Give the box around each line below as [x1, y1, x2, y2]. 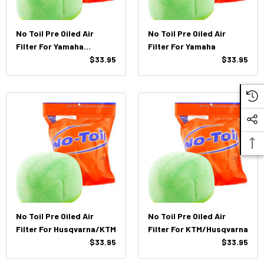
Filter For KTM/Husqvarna [148, 224, 248, 234]
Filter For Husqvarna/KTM [16, 224, 116, 234]
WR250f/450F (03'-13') [16, 54, 104, 64]
